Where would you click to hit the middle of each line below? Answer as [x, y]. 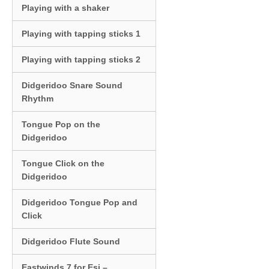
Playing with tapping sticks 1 [81, 33]
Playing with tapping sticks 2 [81, 59]
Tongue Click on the [63, 163]
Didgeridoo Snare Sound [72, 85]
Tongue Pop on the [61, 124]
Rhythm [38, 98]
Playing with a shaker [65, 8]
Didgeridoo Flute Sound [71, 241]
